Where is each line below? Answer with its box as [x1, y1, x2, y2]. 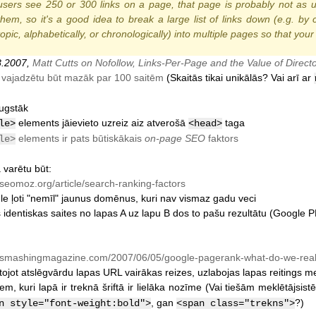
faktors [205, 132, 238, 144]
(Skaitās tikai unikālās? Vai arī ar [163, 71, 314, 83]
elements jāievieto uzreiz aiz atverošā [15, 116, 188, 128]
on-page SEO [144, 132, 205, 144]
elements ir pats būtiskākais [15, 132, 145, 144]
